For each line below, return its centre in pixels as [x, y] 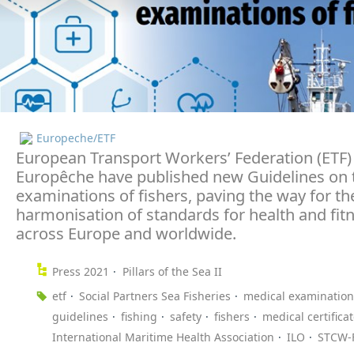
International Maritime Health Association [163, 337]
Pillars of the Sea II [172, 272]
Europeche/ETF [76, 138]
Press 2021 [81, 272]
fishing [139, 317]
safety [186, 317]
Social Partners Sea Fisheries [155, 296]
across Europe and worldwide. [126, 234]
